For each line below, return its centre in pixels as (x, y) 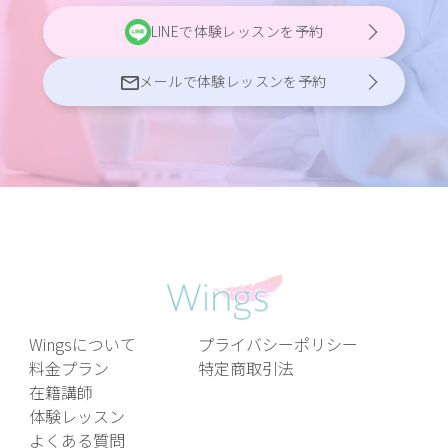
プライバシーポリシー (277, 344)
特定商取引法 (245, 368)
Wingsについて (82, 344)
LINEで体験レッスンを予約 (237, 31)
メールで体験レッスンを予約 (233, 81)
